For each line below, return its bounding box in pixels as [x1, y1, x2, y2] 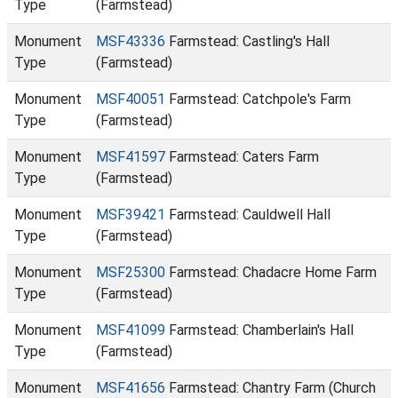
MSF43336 [96, 33, 165, 50]
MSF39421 [96, 206, 165, 223]
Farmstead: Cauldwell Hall [165, 206, 330, 223]
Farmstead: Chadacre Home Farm [165, 264, 377, 281]
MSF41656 [96, 379, 165, 396]
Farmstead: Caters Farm [165, 148, 319, 165]
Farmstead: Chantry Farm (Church [165, 379, 376, 396]
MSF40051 [96, 91, 165, 107]
